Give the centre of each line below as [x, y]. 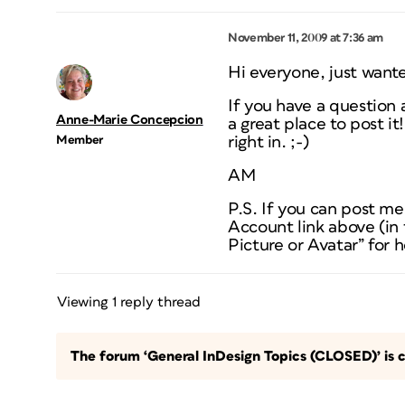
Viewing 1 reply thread [129, 302]
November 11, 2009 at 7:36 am [306, 38]
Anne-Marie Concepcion [130, 120]
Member [80, 140]
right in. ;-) [268, 142]
